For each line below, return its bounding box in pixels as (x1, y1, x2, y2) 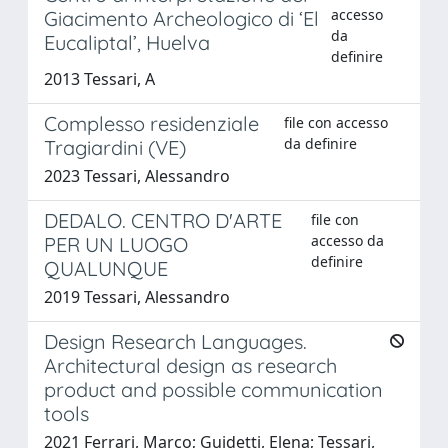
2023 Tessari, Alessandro (44, 164, 230, 187)
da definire (284, 133, 357, 153)
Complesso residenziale (44, 110, 259, 136)
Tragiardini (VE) (44, 134, 186, 160)
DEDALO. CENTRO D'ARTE (44, 207, 282, 233)
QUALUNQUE (44, 255, 168, 281)
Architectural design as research (44, 352, 337, 378)
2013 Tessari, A (44, 67, 155, 90)
